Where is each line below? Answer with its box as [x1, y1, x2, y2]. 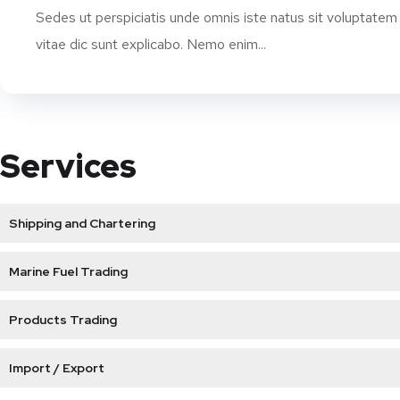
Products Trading [9, 312, 117, 328]
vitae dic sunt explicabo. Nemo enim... [36, 35, 266, 54]
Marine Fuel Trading [9, 263, 128, 279]
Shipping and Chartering [9, 215, 155, 231]
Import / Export [9, 360, 104, 376]
